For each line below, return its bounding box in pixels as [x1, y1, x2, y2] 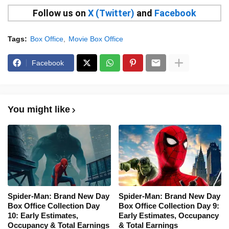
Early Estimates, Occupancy [118, 211, 219, 220]
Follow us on [33, 8, 88, 19]
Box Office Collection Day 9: [118, 201, 219, 211]
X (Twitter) [88, 8, 134, 19]
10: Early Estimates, [8, 211, 78, 220]
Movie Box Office [68, 35, 123, 43]
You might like [8, 104, 70, 115]
